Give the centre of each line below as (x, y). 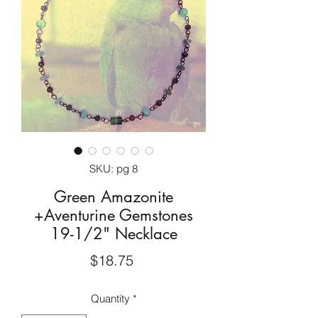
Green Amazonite (114, 197)
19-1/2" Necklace (114, 234)
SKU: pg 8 (114, 169)
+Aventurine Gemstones (114, 215)
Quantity (110, 298)
